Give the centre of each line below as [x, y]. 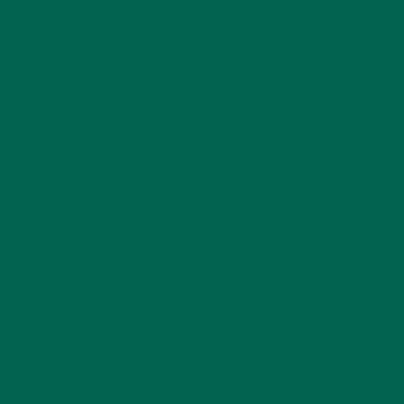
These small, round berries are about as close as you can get [199, 137]
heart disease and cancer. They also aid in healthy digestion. [196, 224]
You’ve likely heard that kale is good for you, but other [180, 384]
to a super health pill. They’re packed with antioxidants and [193, 159]
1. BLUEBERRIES [97, 96]
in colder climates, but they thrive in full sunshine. [164, 289]
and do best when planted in [270, 245]
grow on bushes [134, 245]
